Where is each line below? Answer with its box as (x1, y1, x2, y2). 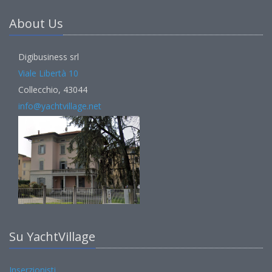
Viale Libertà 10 (18, 67, 78, 79)
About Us (9, 15, 63, 32)
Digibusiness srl (18, 51, 79, 63)
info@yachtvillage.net (18, 100, 101, 112)
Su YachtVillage (9, 228, 95, 245)
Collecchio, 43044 (18, 84, 87, 95)
